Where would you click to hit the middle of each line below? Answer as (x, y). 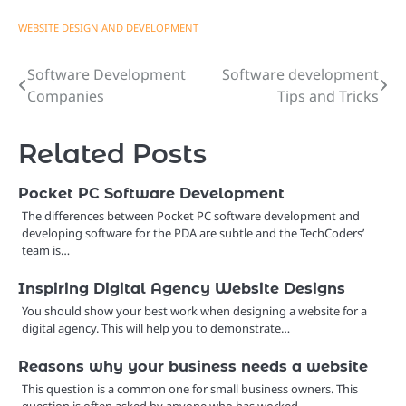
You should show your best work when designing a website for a (194, 310)
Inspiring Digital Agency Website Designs (182, 288)
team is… (46, 250)
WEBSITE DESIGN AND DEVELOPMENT (108, 27)
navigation (80, 111)
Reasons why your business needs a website (193, 366)
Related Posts (112, 153)
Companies (66, 96)
